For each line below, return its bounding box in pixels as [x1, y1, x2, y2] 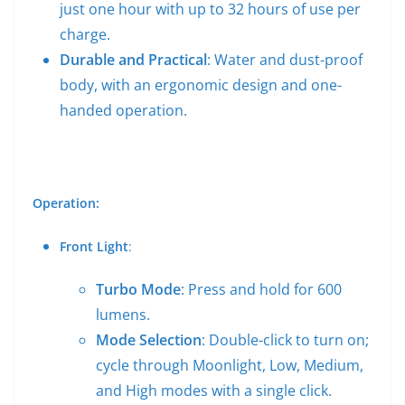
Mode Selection [96, 330, 202, 351]
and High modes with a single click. [96, 381, 332, 401]
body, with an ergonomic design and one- [60, 75, 342, 96]
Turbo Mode [96, 279, 181, 300]
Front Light [60, 238, 128, 256]
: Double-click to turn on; [202, 330, 369, 351]
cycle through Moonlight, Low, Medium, [96, 355, 363, 376]
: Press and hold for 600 [181, 279, 342, 300]
